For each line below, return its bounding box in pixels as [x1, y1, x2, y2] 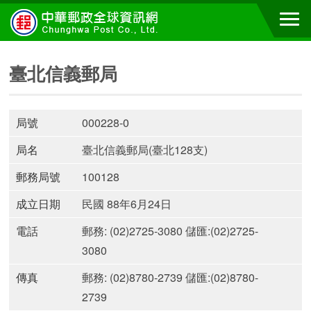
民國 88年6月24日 [82, 196, 172, 212]
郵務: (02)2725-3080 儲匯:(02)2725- [82, 223, 259, 239]
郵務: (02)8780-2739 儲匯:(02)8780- [82, 269, 259, 285]
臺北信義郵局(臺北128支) [82, 142, 208, 158]
